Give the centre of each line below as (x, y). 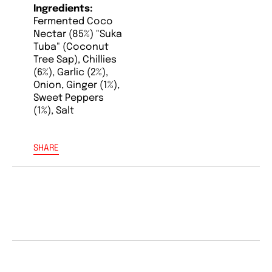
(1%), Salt (54, 110)
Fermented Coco (73, 21)
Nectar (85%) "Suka (78, 34)
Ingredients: (63, 8)
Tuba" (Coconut (71, 47)
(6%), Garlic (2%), (71, 72)
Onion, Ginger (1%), (76, 85)
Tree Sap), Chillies (75, 59)
